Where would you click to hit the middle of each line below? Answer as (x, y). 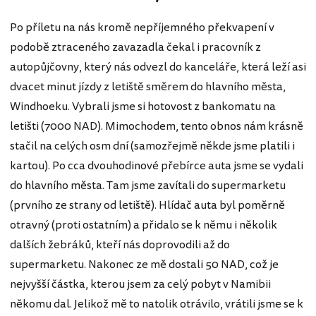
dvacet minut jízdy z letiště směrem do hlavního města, (148, 87)
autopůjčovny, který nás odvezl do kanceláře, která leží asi (158, 67)
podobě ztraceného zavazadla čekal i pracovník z (135, 48)
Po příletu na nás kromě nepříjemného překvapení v (142, 28)
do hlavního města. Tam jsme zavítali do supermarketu (148, 186)
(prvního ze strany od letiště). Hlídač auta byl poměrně (147, 206)
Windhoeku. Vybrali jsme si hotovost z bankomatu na (143, 107)
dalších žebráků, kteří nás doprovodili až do (120, 245)
